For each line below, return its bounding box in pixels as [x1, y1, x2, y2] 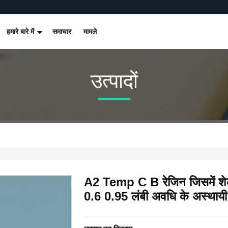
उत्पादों [90, 70, 138, 92]
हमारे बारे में [7, 27, 36, 36]
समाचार [52, 27, 71, 36]
